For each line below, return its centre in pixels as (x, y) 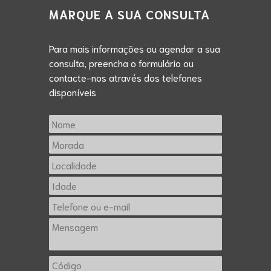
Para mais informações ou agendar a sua (134, 48)
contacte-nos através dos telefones (125, 77)
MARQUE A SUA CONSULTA (129, 14)
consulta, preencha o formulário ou (121, 62)
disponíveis (72, 91)
